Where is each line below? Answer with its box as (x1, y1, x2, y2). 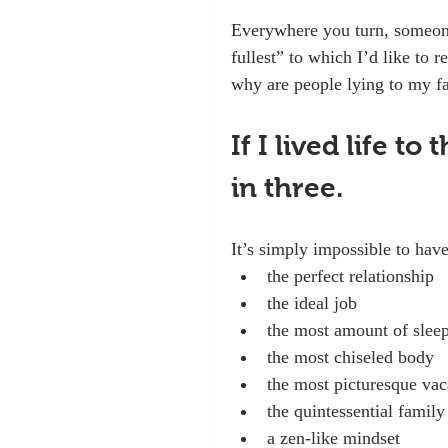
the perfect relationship (267, 266, 434, 286)
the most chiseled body (267, 347, 434, 367)
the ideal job (267, 293, 357, 313)
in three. (231, 172, 343, 203)
